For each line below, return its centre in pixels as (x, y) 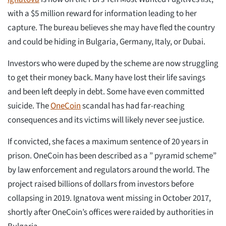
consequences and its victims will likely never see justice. (106, 120)
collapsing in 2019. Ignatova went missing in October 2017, (109, 198)
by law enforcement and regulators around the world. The (108, 170)
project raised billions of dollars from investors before (101, 184)
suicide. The (29, 106)
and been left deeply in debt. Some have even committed (106, 92)
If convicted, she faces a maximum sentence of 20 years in (108, 142)
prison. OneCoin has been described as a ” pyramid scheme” (112, 156)
